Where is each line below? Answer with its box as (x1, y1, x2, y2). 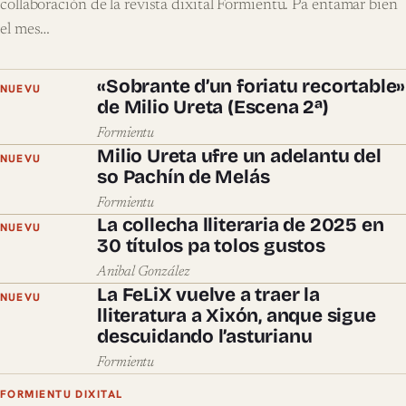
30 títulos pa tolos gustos (97, 235, 325, 258)
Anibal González (97, 265, 190, 280)
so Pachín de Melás (97, 165, 270, 188)
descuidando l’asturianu (97, 324, 313, 348)
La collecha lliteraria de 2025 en (97, 214, 384, 237)
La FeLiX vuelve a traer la (97, 283, 320, 306)
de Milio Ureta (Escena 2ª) (97, 95, 329, 119)
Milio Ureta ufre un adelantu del (97, 144, 382, 168)
